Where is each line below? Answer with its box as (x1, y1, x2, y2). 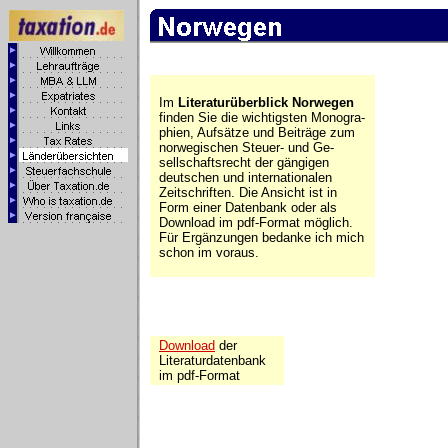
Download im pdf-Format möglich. (159, 215, 353, 230)
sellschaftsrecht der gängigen (159, 155, 329, 170)
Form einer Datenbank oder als (159, 200, 337, 215)
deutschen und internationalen (159, 170, 332, 185)
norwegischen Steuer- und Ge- (159, 140, 334, 155)
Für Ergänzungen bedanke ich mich (159, 230, 364, 245)
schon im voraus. (159, 245, 259, 260)
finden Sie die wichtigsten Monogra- (159, 110, 365, 125)
